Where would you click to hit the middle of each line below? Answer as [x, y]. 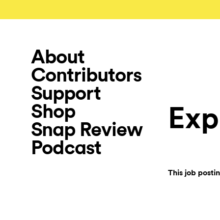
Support [66, 93]
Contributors [86, 75]
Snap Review [87, 130]
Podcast [66, 148]
